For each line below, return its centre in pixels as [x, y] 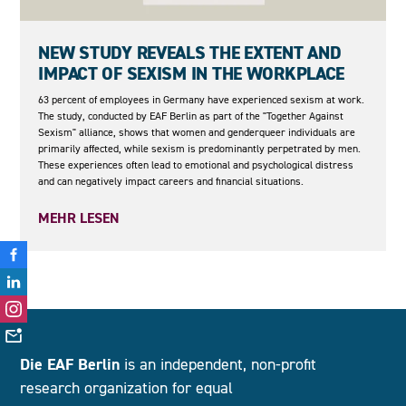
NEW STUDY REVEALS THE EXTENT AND [190, 53]
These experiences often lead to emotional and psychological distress [196, 165]
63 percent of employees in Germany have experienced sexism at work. [202, 100]
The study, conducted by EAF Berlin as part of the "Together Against [191, 116]
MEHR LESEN [79, 218]
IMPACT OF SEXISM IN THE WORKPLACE [192, 74]
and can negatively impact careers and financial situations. [171, 181]
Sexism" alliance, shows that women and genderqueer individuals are [197, 132]
